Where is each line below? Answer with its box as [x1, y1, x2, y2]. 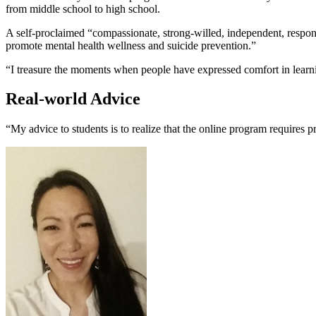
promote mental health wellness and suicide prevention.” [6, 39, 256, 51]
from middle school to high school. [6, 2, 160, 15]
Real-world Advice [6, 90, 140, 109]
